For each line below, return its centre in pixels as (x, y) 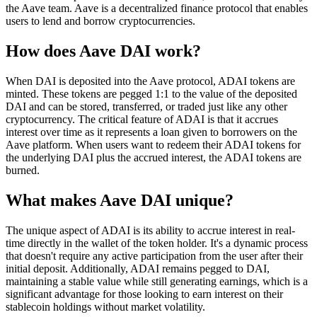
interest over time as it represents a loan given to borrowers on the (151, 132)
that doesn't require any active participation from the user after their (154, 256)
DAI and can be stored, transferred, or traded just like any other (146, 107)
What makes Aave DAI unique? (120, 201)
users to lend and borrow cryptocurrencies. (100, 21)
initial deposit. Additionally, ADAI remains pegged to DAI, (138, 269)
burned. (23, 171)
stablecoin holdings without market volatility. (105, 307)
